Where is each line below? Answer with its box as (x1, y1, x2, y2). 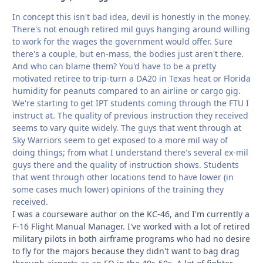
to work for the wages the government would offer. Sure (12, 36, 232, 48)
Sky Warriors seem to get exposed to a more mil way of (12, 134, 228, 146)
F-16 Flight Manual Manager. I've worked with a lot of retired (12, 221, 250, 232)
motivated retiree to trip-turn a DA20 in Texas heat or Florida (12, 73, 251, 85)
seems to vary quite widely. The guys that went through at (12, 122, 241, 134)
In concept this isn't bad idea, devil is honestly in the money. (12, 11, 251, 23)
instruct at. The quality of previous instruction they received (12, 110, 248, 122)
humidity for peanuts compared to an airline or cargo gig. (12, 85, 241, 97)
